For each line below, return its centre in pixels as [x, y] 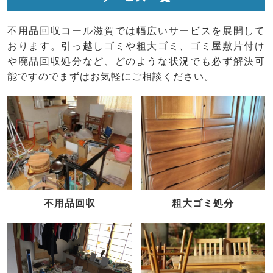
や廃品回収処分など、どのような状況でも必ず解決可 [136, 62]
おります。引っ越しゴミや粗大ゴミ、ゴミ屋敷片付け [136, 46]
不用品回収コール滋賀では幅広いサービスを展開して [136, 31]
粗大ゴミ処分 [203, 203]
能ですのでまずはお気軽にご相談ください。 [111, 77]
